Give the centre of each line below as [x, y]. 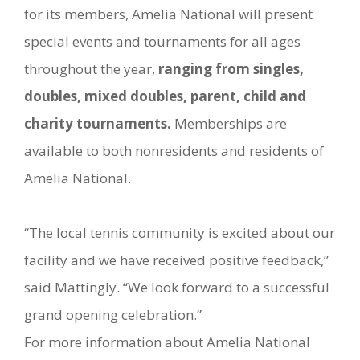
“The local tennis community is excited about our [180, 233]
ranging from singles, [231, 69]
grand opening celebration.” [113, 315]
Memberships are [229, 124]
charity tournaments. [98, 124]
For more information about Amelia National [167, 342]
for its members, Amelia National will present [168, 14]
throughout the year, [91, 69]
